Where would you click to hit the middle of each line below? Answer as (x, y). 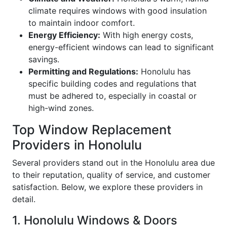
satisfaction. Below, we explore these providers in (107, 187)
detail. (24, 199)
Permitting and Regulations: (83, 71)
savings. (44, 59)
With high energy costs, (147, 35)
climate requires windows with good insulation (118, 11)
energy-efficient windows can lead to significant (121, 47)
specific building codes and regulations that (112, 84)
